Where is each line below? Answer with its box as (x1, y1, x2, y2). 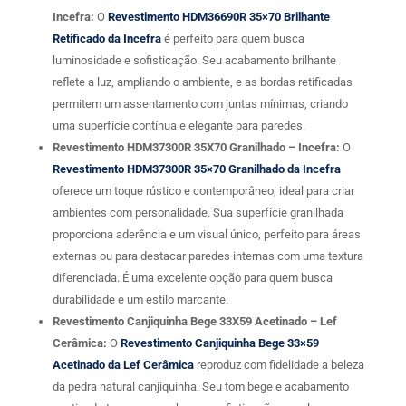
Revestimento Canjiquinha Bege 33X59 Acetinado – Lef (52, 314, 337, 329)
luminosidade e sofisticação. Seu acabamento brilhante (52, 53, 336, 68)
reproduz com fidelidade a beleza (196, 358, 364, 372)
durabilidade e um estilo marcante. (52, 293, 228, 307)
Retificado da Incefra (52, 32, 161, 46)
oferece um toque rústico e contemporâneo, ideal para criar (52, 184, 354, 198)
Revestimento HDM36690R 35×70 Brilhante (107, 10, 330, 24)
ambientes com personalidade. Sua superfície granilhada (52, 206, 343, 220)
